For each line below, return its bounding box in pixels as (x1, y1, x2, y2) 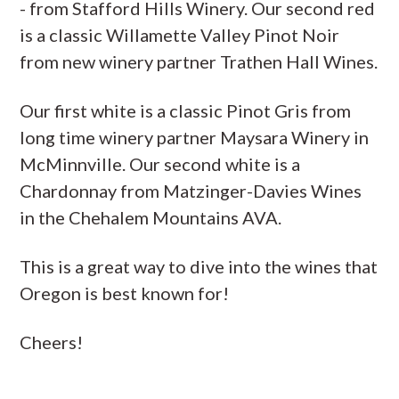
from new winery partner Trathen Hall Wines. (20, 51, 379, 72)
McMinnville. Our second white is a (20, 153, 301, 175)
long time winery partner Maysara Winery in (20, 126, 370, 148)
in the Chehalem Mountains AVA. (20, 207, 282, 228)
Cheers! (20, 331, 84, 353)
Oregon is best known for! (20, 282, 230, 304)
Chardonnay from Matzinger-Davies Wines (20, 180, 362, 201)
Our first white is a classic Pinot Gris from (20, 100, 352, 121)
